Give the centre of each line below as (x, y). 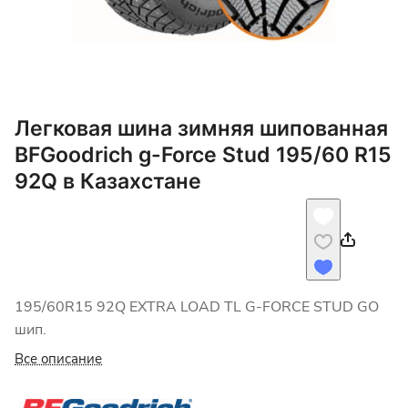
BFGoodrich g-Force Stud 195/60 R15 (203, 155)
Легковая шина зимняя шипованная (201, 128)
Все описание (58, 359)
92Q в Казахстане (108, 181)
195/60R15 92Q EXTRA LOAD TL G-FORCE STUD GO (197, 307)
